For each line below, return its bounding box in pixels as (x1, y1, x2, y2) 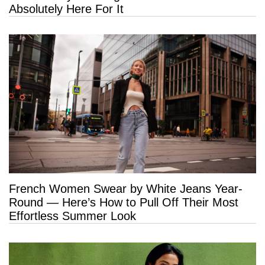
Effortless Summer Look (9, 209, 136, 223)
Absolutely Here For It (9, 2, 124, 15)
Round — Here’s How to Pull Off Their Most (9, 196, 238, 209)
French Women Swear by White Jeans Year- (9, 182, 243, 196)
